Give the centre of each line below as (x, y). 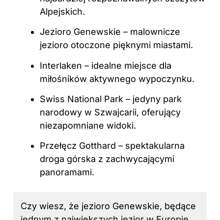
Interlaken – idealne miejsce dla (106, 65)
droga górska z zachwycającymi (107, 159)
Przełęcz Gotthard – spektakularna (112, 146)
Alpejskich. (62, 11)
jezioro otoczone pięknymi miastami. (116, 45)
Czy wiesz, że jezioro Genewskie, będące (108, 206)
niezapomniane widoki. (88, 125)
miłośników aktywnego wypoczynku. (117, 79)
